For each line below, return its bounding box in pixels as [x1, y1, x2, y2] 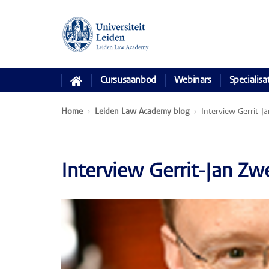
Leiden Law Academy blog [95, 108, 189, 116]
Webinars [174, 76, 211, 85]
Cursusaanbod [100, 76, 156, 85]
